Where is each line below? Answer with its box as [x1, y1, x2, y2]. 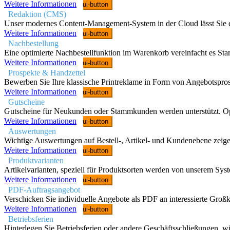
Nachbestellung [8, 39, 59, 48]
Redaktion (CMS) [8, 10, 66, 19]
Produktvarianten [8, 156, 64, 165]
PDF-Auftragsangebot [8, 185, 80, 195]
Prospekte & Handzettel [8, 68, 85, 78]
